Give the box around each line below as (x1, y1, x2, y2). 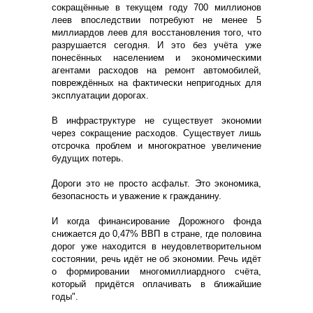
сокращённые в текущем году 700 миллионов (52, 1, 261, 13)
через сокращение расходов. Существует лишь (52, 127, 261, 138)
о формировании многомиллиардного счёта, (52, 265, 261, 277)
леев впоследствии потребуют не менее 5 (52, 14, 261, 25)
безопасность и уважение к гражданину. (52, 190, 221, 201)
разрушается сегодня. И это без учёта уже (52, 39, 261, 50)
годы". (52, 291, 78, 302)
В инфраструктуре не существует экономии (52, 115, 261, 126)
